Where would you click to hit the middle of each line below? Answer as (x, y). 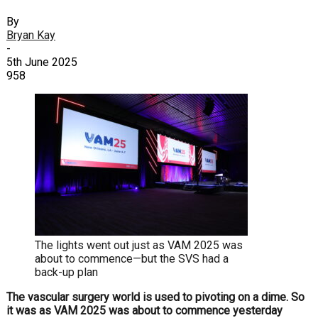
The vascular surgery (59, 297)
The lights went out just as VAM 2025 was (139, 245)
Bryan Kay (31, 35)
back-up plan (66, 272)
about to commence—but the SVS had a (132, 258)
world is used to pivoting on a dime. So (208, 297)
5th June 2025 (42, 62)
